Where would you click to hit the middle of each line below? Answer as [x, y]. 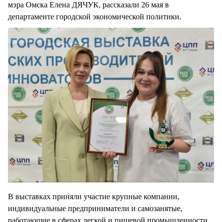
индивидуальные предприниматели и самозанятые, [95, 209]
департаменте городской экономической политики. [95, 16]
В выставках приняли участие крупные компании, [94, 197]
